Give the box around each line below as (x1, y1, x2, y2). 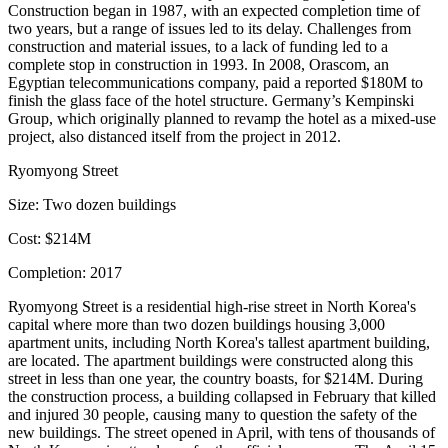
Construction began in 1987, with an (8, 2, 242, 19)
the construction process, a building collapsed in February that (8, 388, 401, 405)
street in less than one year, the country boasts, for (8, 370, 324, 387)
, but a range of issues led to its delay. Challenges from (69, 20, 411, 37)
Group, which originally (8, 110, 164, 127)
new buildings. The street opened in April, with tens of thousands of (8, 424, 435, 441)
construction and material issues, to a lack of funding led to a (8, 38, 388, 55)
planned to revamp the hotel (164, 110, 339, 127)
